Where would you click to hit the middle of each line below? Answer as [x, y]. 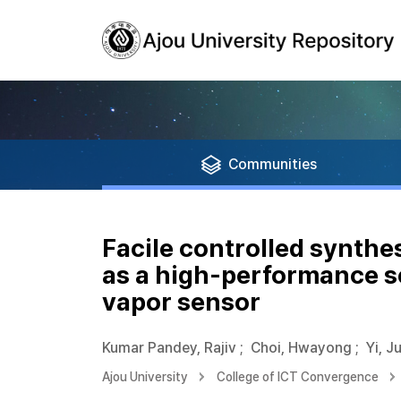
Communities [273, 164]
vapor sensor [181, 302]
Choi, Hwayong [301, 348]
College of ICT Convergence [298, 377]
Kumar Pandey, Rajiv [169, 348]
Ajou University [145, 377]
